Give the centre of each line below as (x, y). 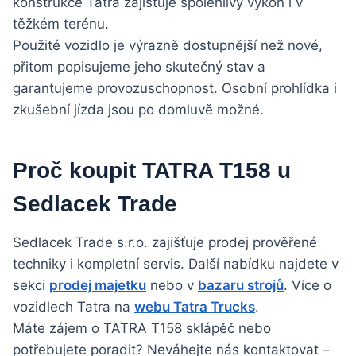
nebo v (172, 286)
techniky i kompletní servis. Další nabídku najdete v (176, 264)
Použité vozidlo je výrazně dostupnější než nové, (168, 46)
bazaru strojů (241, 286)
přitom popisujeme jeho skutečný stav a (139, 67)
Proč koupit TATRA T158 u (152, 171)
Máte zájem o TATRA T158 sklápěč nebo (142, 329)
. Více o (308, 286)
